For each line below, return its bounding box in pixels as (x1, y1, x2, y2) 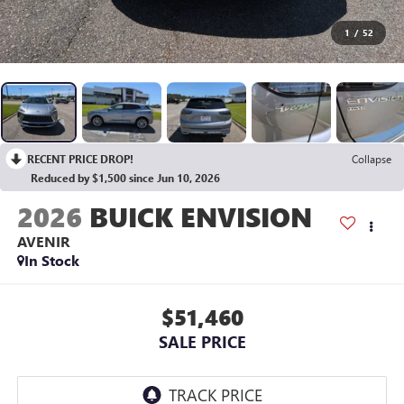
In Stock (23, 251, 79, 271)
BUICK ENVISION (88, 198, 312, 235)
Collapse (352, 151, 391, 167)
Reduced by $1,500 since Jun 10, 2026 (31, 170, 220, 186)
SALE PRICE (158, 330, 246, 353)
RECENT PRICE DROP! (27, 151, 133, 167)
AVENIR (16, 232, 69, 252)
